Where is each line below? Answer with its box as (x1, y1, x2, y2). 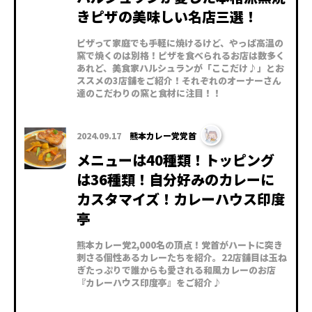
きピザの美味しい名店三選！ (77, 6, 258, 27)
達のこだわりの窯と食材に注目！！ (77, 86, 221, 100)
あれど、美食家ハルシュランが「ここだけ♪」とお (77, 61, 284, 75)
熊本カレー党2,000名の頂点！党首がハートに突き (77, 238, 283, 252)
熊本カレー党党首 (130, 129, 196, 141)
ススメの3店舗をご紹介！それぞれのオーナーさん (77, 74, 281, 88)
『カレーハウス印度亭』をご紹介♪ (77, 276, 221, 290)
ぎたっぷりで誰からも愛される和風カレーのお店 (77, 263, 276, 277)
